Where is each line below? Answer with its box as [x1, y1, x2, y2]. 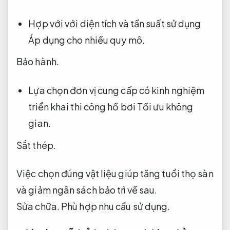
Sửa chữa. [16, 200, 60, 212]
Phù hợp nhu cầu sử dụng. [61, 200, 170, 212]
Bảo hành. [16, 55, 59, 68]
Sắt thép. [16, 139, 56, 151]
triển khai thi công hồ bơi [28, 100, 138, 112]
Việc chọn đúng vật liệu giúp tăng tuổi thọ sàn [16, 167, 214, 179]
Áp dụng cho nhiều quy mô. [28, 33, 145, 46]
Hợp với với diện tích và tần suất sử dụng [28, 17, 201, 29]
